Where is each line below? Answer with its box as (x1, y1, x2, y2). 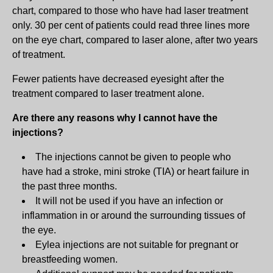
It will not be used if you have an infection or (35, 195, 223, 206)
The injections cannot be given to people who (35, 151, 231, 162)
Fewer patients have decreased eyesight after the (12, 73, 224, 84)
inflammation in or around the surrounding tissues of (22, 210, 245, 221)
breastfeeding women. (22, 253, 118, 264)
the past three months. (22, 180, 117, 191)
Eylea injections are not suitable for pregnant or (35, 239, 238, 250)
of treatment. (12, 49, 65, 60)
